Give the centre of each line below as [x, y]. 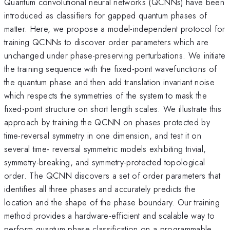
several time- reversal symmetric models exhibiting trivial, [105, 149]
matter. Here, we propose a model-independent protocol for [115, 28]
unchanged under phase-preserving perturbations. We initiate [115, 55]
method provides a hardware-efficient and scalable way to [110, 215]
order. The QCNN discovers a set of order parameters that [112, 175]
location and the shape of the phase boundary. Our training [112, 202]
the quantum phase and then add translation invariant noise [109, 82]
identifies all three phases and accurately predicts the [100, 189]
